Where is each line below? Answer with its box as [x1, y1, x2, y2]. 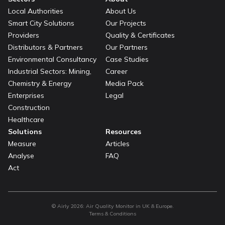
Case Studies [105, 54, 149, 64]
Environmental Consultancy [8, 54, 96, 64]
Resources [105, 127, 141, 136]
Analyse [8, 151, 34, 160]
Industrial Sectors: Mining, [8, 66, 91, 76]
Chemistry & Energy [8, 78, 71, 88]
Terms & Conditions [89, 209, 136, 217]
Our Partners [105, 42, 148, 52]
